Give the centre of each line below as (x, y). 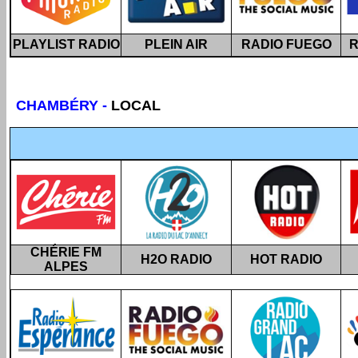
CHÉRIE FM (66, 252)
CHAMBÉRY (59, 105)
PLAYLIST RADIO (66, 44)
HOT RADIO (286, 259)
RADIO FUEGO (286, 44)
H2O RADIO (176, 259)
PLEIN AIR (176, 44)
